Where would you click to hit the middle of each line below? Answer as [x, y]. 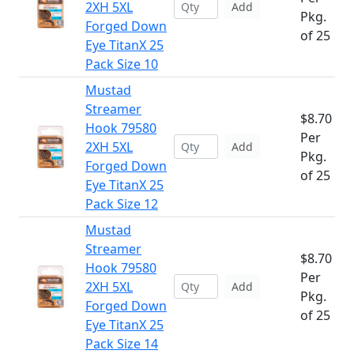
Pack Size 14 [122, 344]
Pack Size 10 [122, 64]
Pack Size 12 [122, 204]
